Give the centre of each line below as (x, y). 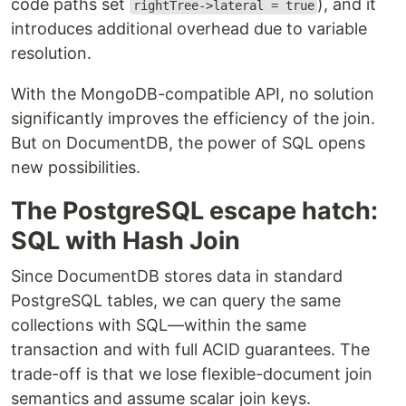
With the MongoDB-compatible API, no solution (193, 94)
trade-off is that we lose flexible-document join (192, 374)
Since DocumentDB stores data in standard (177, 276)
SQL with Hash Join (126, 241)
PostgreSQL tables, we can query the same (176, 301)
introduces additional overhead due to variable (189, 29)
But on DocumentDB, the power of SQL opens (188, 143)
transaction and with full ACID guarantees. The (190, 350)
